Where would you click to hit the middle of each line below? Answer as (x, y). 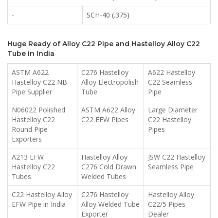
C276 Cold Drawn (109, 167)
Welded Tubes (104, 177)
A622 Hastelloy (172, 73)
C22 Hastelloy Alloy (42, 195)
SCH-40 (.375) (108, 15)
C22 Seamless (170, 82)
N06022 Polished (38, 110)
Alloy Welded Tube (110, 204)
